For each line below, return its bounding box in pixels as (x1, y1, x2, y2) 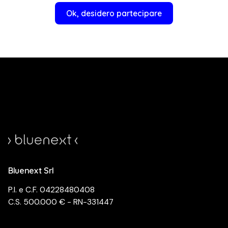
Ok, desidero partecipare (66, 8, 162, 18)
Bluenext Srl (8, 165, 54, 176)
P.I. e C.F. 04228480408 (8, 185, 95, 195)
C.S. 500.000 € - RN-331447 (8, 197, 113, 208)
